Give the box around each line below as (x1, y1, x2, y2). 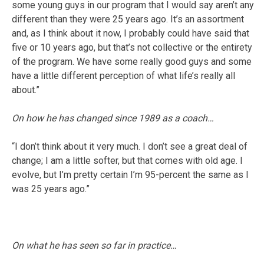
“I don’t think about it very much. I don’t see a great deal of (12, 140, 247, 152)
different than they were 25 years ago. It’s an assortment (12, 13, 244, 25)
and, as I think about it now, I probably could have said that (12, 27, 249, 39)
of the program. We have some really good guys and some (12, 55, 252, 67)
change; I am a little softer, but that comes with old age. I (12, 154, 243, 166)
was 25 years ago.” (12, 183, 90, 194)
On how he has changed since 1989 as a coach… (12, 112, 214, 124)
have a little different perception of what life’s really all (12, 70, 235, 81)
